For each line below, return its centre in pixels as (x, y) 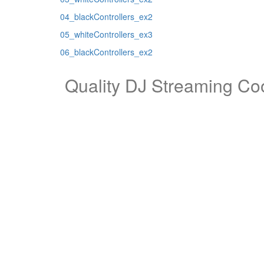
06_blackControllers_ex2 (106, 52)
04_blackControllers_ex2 (106, 16)
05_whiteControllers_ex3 (106, 34)
